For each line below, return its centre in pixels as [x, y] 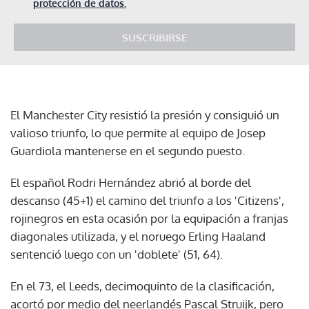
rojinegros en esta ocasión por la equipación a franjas [149, 218]
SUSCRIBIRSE [154, 37]
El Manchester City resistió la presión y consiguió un [145, 114]
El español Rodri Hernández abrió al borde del [131, 182]
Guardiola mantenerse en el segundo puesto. [128, 150]
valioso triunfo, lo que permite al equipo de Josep [138, 132]
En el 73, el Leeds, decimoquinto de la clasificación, [142, 286]
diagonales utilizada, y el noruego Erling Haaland [138, 236]
